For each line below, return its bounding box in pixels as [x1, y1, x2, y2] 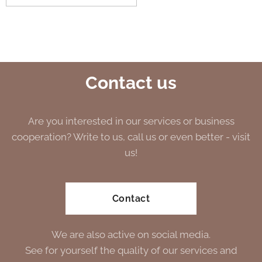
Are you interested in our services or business [27, 115, 235, 127]
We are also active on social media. [51, 229, 211, 240]
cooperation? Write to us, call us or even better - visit [12, 131, 250, 143]
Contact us [85, 73, 177, 93]
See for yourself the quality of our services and [25, 244, 237, 256]
